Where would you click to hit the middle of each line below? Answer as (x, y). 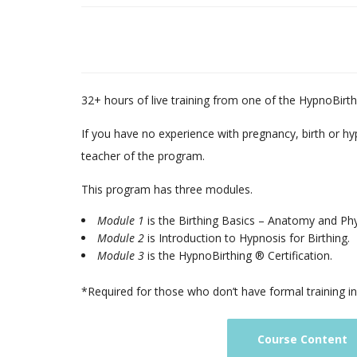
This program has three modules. (167, 189)
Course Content (302, 339)
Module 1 (121, 220)
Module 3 (121, 255)
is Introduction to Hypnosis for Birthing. (249, 237)
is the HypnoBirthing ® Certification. (238, 255)
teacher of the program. (143, 155)
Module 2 (122, 237)
